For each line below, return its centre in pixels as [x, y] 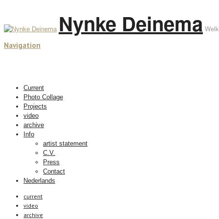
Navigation [22, 45]
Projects [35, 106]
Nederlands [39, 181]
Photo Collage [43, 97]
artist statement [65, 143]
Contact [54, 171]
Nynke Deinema [131, 23]
